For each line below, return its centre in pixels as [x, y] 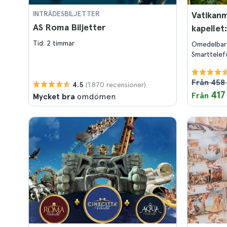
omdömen [95, 97]
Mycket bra [54, 97]
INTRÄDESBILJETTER [66, 14]
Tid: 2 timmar [54, 43]
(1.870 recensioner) [116, 84]
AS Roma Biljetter [69, 27]
